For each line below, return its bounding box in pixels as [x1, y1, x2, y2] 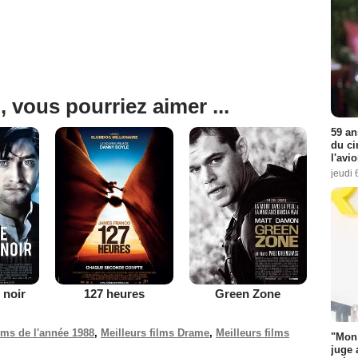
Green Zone [215, 286, 281, 300]
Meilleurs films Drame [101, 326, 209, 339]
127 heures [83, 286, 145, 300]
